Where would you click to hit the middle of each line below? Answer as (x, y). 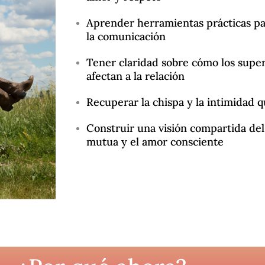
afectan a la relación (135, 76)
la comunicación (126, 36)
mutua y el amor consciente (155, 141)
